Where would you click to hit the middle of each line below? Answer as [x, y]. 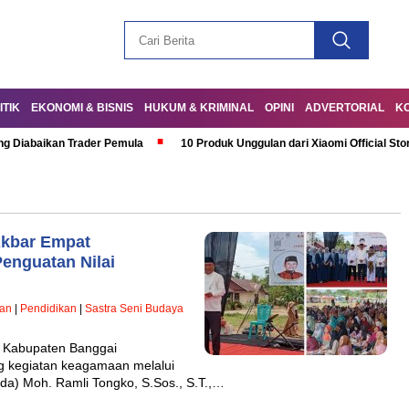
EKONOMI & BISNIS [82, 108]
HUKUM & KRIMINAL [199, 108]
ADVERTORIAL [345, 108]
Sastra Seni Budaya [134, 309]
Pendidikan [48, 309]
